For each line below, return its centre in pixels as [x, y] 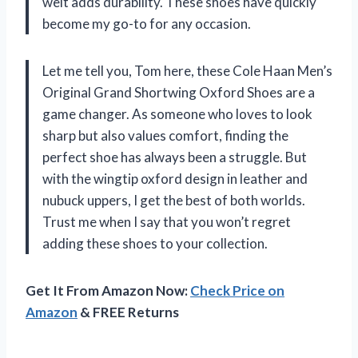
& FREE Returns [128, 312]
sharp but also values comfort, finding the [165, 136]
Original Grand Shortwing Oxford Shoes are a [179, 93]
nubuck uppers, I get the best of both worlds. [174, 201]
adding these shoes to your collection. [155, 244]
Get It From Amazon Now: [108, 291]
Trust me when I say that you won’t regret [167, 222]
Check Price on [237, 291]
